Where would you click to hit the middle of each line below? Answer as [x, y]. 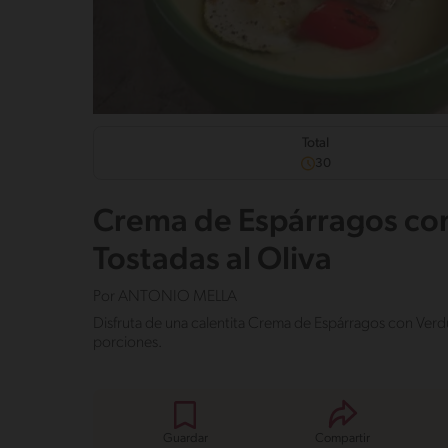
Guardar [185, 439]
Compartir [343, 439]
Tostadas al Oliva [212, 261]
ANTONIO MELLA [177, 297]
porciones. [127, 343]
